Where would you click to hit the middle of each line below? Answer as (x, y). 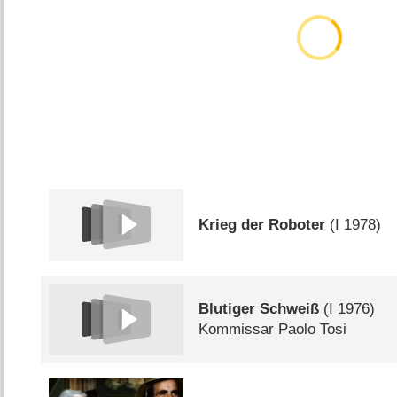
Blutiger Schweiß (259, 309)
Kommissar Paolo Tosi (273, 330)
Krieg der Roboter (262, 224)
